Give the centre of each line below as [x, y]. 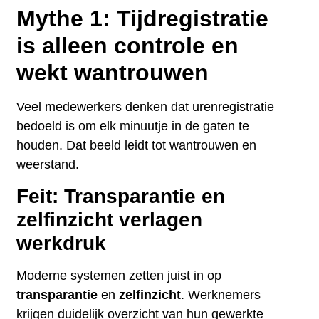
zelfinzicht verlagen [110, 220]
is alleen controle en [128, 46]
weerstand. [48, 165]
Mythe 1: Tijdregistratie [143, 19]
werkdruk [62, 244]
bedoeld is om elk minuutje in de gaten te [133, 126]
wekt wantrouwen [113, 73]
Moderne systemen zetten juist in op [119, 276]
